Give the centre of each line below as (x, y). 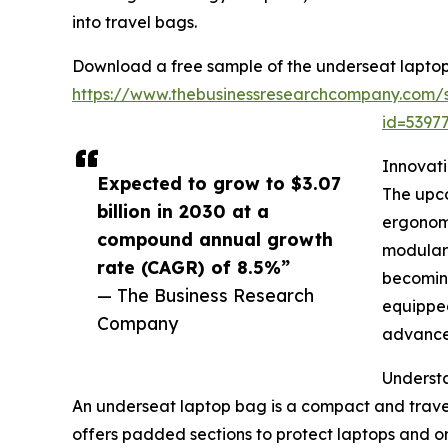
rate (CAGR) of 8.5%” (193, 267)
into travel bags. (134, 22)
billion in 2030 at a (183, 211)
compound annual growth (215, 239)
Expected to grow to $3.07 (219, 183)
